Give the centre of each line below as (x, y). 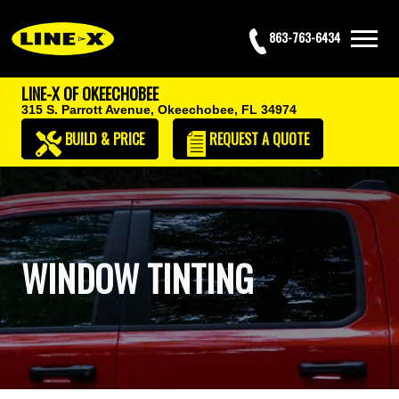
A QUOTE (286, 138)
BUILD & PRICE (105, 138)
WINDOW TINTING (137, 278)
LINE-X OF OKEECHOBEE (90, 93)
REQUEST (234, 138)
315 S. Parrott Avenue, (88, 109)
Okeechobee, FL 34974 (227, 109)
